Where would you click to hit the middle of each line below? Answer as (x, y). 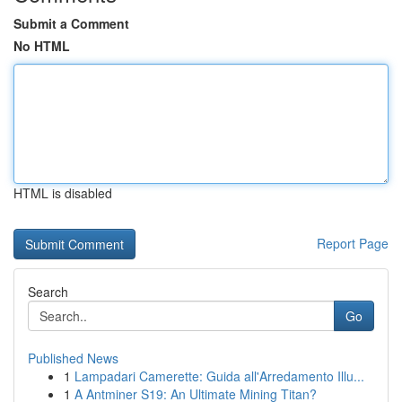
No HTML (42, 46)
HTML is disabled (63, 193)
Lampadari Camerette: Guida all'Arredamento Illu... (219, 376)
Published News (73, 358)
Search (48, 292)
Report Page (353, 243)
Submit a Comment (71, 23)
